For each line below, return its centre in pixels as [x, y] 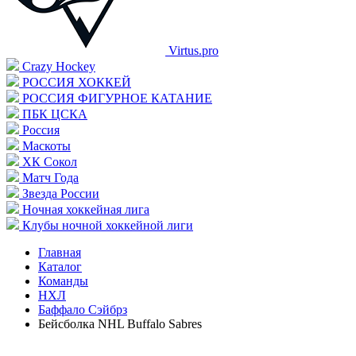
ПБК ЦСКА [55, 114]
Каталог [60, 267]
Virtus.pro [193, 50]
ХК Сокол [50, 162]
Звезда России [61, 193]
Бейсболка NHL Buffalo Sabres [120, 324]
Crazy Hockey [59, 66]
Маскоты [46, 146]
